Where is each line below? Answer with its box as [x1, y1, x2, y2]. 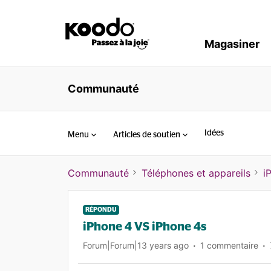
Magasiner [204, 38, 260, 50]
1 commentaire [200, 240, 258, 250]
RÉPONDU [85, 206, 117, 213]
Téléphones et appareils [142, 167, 250, 179]
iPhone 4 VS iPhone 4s [83, 221, 206, 233]
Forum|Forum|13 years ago [83, 240, 189, 250]
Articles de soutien [113, 130, 180, 139]
